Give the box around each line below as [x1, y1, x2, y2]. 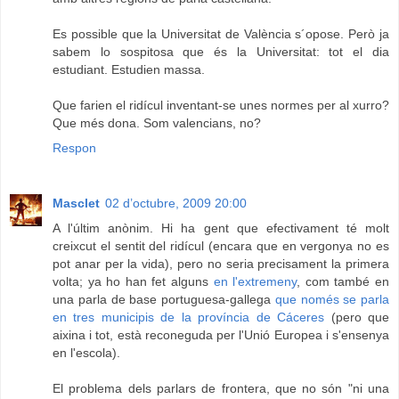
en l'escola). [53, 345, 120, 360]
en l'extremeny [213, 273, 297, 289]
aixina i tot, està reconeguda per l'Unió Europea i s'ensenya [53, 327, 389, 342]
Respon [53, 140, 96, 155]
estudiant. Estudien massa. [53, 61, 205, 77]
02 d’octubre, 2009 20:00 [105, 195, 247, 210]
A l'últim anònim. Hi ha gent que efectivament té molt [53, 220, 389, 235]
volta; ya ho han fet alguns [53, 273, 214, 289]
